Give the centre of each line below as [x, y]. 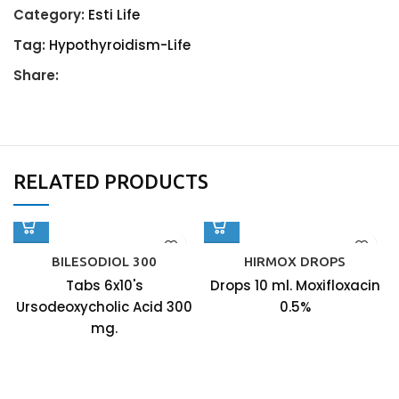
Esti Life [114, 14]
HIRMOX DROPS [295, 261]
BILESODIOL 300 [104, 261]
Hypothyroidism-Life [120, 45]
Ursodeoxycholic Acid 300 [104, 306]
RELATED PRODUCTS [111, 181]
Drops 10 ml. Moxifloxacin [295, 285]
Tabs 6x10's [104, 285]
